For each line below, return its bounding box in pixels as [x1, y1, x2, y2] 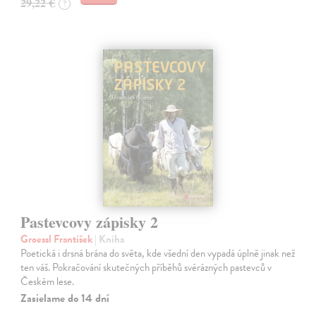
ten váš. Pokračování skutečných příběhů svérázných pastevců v [20, 260, 272, 276]
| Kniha [95, 231, 125, 248]
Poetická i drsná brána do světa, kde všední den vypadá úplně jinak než [20, 245, 296, 262]
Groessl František [20, 231, 95, 248]
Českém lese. [20, 274, 75, 290]
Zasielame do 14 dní [20, 290, 110, 308]
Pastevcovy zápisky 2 [20, 210, 159, 234]
